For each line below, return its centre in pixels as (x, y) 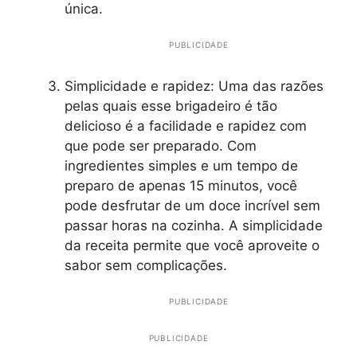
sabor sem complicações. (146, 265)
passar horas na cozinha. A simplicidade (194, 225)
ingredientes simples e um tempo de (181, 165)
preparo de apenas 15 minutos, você (181, 185)
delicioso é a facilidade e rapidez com (186, 126)
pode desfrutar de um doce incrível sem (192, 205)
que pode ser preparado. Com (161, 145)
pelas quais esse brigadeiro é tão (171, 106)
